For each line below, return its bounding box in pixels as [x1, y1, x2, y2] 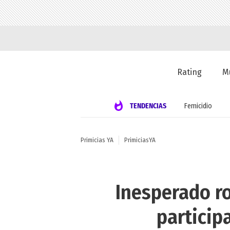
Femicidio [184, 101, 212, 110]
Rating [177, 67, 202, 78]
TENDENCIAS [129, 101, 166, 110]
